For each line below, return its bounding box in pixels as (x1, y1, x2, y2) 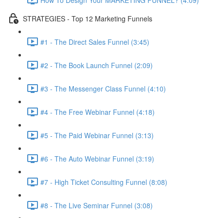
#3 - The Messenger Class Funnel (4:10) (40, 83, 166, 93)
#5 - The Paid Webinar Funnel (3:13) (40, 130, 154, 140)
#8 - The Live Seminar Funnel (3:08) (40, 200, 153, 210)
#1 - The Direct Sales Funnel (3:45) (40, 36, 149, 47)
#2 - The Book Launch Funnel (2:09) (40, 60, 153, 70)
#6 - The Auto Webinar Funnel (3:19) (40, 153, 154, 163)
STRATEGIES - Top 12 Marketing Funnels (23, 13, 152, 23)
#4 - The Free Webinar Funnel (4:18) (40, 107, 155, 117)
